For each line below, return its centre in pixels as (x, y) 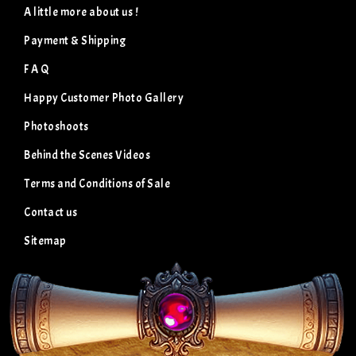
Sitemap (45, 241)
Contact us (50, 212)
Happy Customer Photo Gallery (104, 98)
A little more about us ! (81, 12)
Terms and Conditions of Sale (97, 184)
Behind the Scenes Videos (87, 155)
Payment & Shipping (75, 41)
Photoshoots (56, 126)
